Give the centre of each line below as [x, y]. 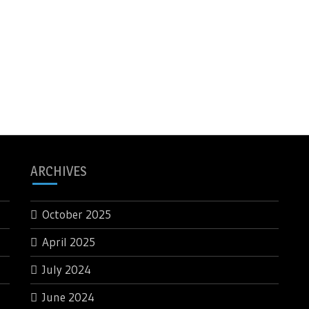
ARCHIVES [58, 171]
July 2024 [67, 269]
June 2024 [68, 297]
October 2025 [77, 214]
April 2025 [69, 242]
